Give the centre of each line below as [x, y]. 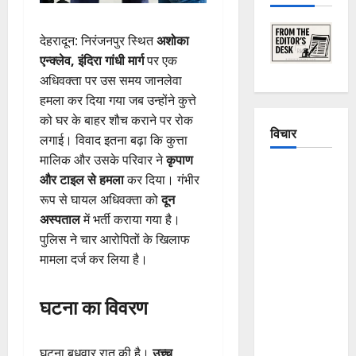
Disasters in [300, 293]
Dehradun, [296, 313]
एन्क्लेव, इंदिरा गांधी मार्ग [92, 61]
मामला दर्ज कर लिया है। [94, 259]
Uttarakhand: [303, 253]
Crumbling [296, 193]
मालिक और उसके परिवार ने [103, 160]
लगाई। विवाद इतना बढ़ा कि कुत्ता [114, 140]
